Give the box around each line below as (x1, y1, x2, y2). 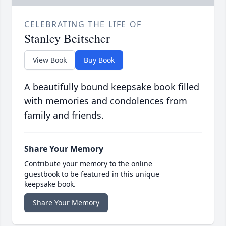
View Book (33, 55, 67, 65)
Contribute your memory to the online (24, 159, 152, 169)
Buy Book (84, 55, 115, 65)
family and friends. (24, 109, 104, 122)
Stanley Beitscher (24, 30, 110, 47)
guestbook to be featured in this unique (24, 169, 159, 179)
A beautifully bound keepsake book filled (24, 81, 199, 93)
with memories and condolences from (24, 95, 187, 107)
